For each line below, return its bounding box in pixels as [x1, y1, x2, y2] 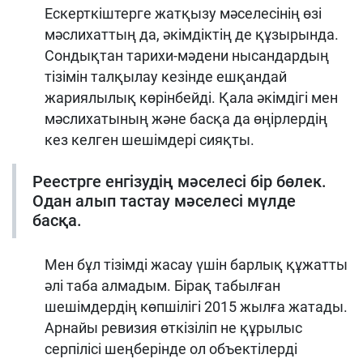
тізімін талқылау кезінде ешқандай [45, 67, 287, 85]
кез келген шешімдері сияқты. [45, 130, 254, 148]
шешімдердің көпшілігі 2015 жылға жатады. [45, 297, 348, 315]
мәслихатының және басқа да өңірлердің [45, 109, 327, 127]
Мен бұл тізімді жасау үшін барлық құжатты [45, 255, 348, 273]
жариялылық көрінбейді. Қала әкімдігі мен [45, 88, 338, 106]
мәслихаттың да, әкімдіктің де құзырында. [45, 25, 339, 43]
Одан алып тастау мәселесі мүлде [32, 190, 296, 211]
